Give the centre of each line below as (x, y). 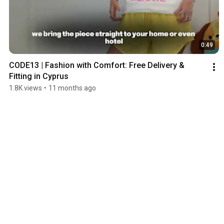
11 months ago (72, 88)
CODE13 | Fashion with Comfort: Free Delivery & (97, 65)
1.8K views (25, 88)
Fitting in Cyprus (39, 76)
